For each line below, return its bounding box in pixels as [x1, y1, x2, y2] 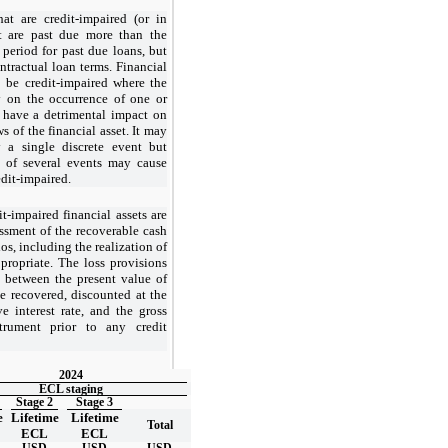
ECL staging [39, 382, 103, 395]
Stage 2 [16, 395, 53, 408]
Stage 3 [76, 395, 113, 408]
